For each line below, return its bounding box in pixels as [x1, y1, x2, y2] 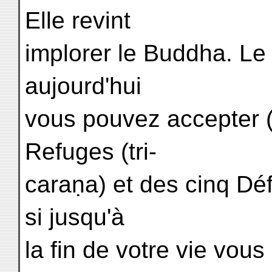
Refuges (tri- [25, 138, 157, 165]
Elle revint [25, 7, 131, 33]
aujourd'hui [25, 73, 141, 99]
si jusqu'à [25, 204, 124, 230]
